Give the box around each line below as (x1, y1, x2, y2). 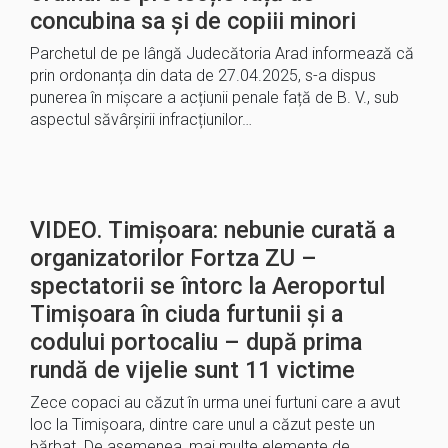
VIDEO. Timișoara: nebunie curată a (30, 216, 395, 244)
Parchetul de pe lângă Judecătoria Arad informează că (30, 44, 414, 63)
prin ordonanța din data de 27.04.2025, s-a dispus (30, 66, 376, 85)
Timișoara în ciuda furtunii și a (30, 300, 343, 328)
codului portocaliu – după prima (30, 328, 362, 356)
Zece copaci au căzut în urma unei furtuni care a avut (30, 393, 400, 412)
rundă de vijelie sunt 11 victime (30, 356, 355, 384)
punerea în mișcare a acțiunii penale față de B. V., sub (30, 88, 399, 107)
